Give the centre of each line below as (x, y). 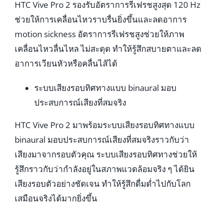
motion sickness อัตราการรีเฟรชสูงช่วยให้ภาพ (99, 34)
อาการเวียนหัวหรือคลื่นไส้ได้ (66, 63)
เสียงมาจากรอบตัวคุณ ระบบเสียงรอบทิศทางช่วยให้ (106, 154)
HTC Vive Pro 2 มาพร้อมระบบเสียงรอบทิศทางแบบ (104, 125)
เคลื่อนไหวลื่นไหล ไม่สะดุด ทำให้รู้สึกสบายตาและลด (108, 48)
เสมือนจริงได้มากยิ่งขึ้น (56, 198)
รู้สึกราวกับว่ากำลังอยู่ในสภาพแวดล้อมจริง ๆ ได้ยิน (104, 169)
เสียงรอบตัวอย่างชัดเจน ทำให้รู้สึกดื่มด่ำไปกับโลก (102, 183)
